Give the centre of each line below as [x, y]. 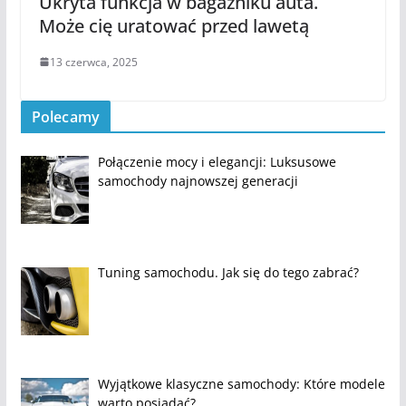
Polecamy [65, 116]
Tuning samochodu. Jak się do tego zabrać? [229, 273]
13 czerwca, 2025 [93, 62]
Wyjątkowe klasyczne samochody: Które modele [242, 384]
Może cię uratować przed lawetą [174, 25]
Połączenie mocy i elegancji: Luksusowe [217, 161]
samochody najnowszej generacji [198, 180]
